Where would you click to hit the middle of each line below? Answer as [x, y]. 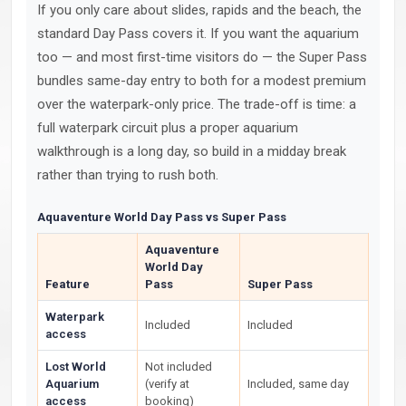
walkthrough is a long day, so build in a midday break [192, 151]
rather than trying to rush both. [128, 175]
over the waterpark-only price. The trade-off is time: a [197, 104]
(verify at [167, 384]
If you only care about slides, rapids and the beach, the [199, 10]
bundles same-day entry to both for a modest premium [202, 81]
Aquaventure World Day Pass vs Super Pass [162, 217]
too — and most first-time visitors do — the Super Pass [202, 57]
